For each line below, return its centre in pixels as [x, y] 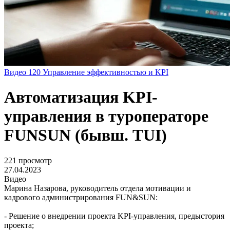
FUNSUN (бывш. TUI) [85, 135]
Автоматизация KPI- [81, 97]
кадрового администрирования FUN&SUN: [81, 197]
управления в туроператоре [106, 116]
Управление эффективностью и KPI [106, 72]
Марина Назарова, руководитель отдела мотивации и [98, 188]
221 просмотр [28, 160]
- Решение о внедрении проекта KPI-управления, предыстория [114, 216]
